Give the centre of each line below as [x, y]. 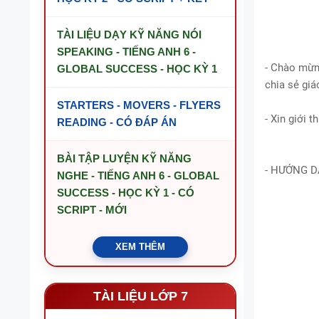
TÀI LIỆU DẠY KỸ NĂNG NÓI [129, 35]
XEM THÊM [140, 247]
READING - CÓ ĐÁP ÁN [117, 122]
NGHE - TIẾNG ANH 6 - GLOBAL [138, 176]
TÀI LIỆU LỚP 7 [140, 296]
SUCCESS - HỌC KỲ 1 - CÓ [126, 193]
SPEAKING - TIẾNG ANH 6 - [126, 52]
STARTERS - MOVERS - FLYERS [139, 105]
